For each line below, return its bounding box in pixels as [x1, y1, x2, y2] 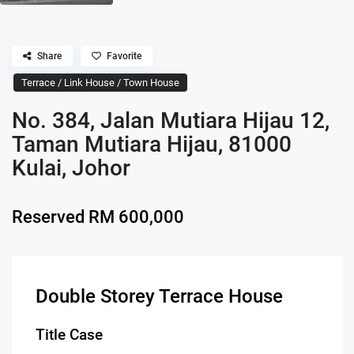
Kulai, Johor [12, 154, 131, 181]
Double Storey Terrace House [36, 284, 284, 307]
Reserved [12, 206, 85, 227]
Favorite [107, 50, 142, 62]
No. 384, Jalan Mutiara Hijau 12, [12, 107, 330, 134]
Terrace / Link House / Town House [21, 76, 180, 88]
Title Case [36, 326, 104, 344]
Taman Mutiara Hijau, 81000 [12, 130, 292, 157]
